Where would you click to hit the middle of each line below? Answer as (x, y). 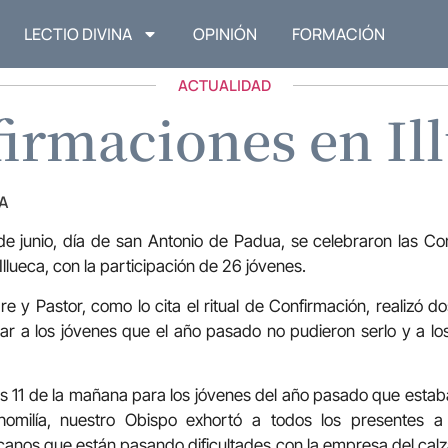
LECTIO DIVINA (78, 34)
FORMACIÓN (339, 34)
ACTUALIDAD (224, 86)
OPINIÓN (225, 34)
